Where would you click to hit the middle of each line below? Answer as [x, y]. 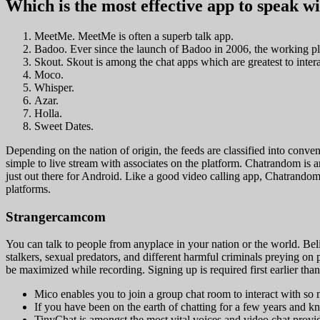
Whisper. [54, 87]
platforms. [28, 189]
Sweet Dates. [64, 126]
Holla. [48, 113]
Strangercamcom [56, 216]
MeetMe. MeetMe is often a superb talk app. [134, 36]
